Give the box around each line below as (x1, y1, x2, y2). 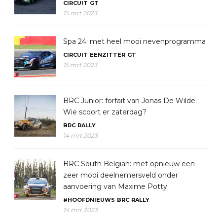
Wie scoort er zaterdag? (63, 107, 147, 116)
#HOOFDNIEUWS (63, 196, 115, 203)
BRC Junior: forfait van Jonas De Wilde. (63, 96, 197, 105)
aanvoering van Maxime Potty (63, 182, 167, 191)
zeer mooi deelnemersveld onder (63, 170, 178, 180)
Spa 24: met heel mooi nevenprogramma (63, 37, 206, 46)
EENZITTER (90, 51, 125, 58)
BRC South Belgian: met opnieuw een (63, 159, 195, 168)
